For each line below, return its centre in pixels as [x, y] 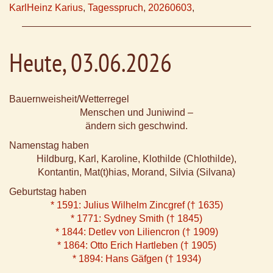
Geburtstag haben [48, 192]
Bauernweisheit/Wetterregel [69, 99]
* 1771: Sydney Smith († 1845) [136, 219]
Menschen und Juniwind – [136, 113]
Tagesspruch [115, 8]
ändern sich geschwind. [136, 126]
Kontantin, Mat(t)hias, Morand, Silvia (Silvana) [136, 172]
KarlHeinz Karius [46, 8]
